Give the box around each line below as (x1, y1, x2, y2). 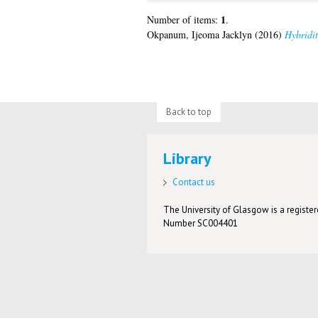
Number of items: (146, 13, 221, 27)
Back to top (165, 105, 212, 118)
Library (163, 148, 212, 169)
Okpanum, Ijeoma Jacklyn (146, 28, 252, 42)
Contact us (172, 176, 216, 189)
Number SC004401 (163, 217, 238, 230)
